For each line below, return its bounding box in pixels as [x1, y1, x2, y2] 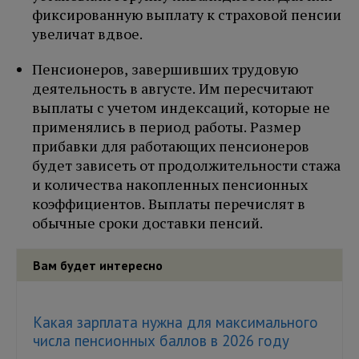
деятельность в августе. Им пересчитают [32, 79, 313, 99]
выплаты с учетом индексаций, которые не [32, 98, 330, 118]
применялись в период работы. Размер [32, 117, 301, 137]
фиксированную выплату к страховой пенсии [32, 5, 341, 25]
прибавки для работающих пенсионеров [32, 136, 309, 156]
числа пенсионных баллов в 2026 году [33, 331, 289, 351]
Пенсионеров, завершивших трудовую [32, 59, 298, 79]
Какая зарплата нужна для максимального [33, 313, 318, 333]
